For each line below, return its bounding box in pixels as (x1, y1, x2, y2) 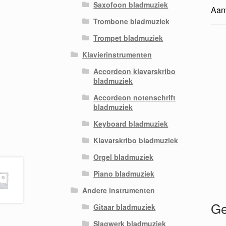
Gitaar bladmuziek (93, 201, 156, 212)
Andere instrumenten (82, 185, 155, 195)
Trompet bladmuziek (93, 32, 163, 43)
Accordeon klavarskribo (93, 66, 176, 76)
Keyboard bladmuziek (93, 118, 168, 129)
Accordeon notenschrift (93, 92, 176, 102)
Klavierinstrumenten (82, 49, 152, 60)
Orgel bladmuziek (93, 151, 154, 162)
